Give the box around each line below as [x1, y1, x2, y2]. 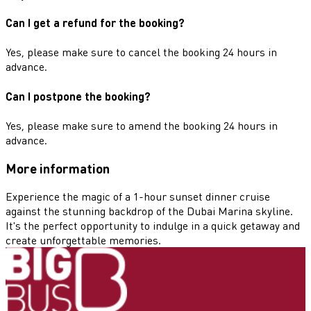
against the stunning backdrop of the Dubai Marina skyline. [6, 203, 293, 219]
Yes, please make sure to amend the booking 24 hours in [6, 117, 278, 133]
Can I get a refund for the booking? [6, 15, 185, 31]
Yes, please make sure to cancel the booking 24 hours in [6, 44, 277, 60]
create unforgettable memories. [6, 233, 161, 248]
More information [6, 160, 110, 176]
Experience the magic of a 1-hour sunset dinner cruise [6, 189, 270, 204]
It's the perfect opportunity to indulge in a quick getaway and [6, 218, 300, 233]
